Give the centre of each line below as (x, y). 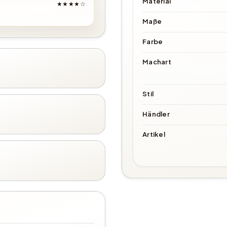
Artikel (154, 134)
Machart (157, 62)
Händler (156, 114)
